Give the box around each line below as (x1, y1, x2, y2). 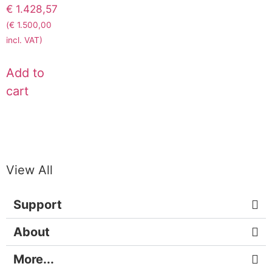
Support (13, 197, 62, 212)
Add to (6, 66, 44, 81)
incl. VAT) (6, 35, 42, 45)
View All (6, 162, 53, 177)
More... (13, 251, 54, 267)
